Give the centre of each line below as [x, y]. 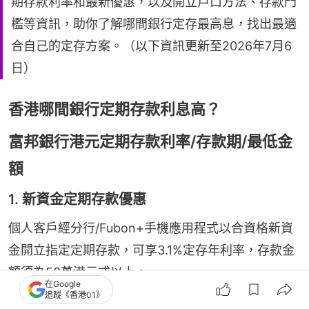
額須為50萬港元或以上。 [78, 272]
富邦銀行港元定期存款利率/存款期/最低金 [150, 142]
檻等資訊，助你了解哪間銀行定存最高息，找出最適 [154, 24]
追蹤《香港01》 [74, 295]
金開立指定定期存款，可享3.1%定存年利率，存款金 [151, 250]
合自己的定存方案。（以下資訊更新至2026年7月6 [151, 46]
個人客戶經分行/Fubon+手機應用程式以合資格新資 [151, 228]
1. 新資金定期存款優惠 [77, 200]
